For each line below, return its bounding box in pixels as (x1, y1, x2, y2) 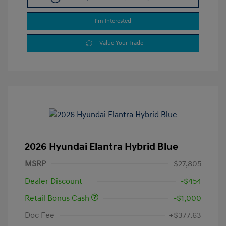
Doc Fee (25, 210, 54, 221)
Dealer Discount (25, 176, 82, 187)
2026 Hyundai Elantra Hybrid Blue (25, 141, 178, 153)
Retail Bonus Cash (25, 193, 91, 204)
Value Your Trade (99, 39, 143, 47)
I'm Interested (95, 17, 131, 25)
